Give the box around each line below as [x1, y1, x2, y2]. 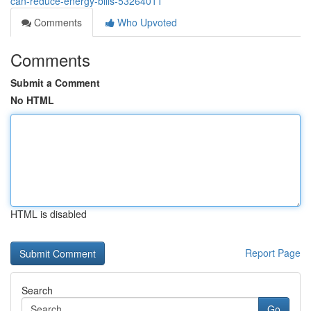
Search [22, 283, 53, 297]
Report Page [245, 246, 301, 260]
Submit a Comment [10, 76, 100, 90]
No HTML [10, 93, 54, 107]
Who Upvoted [115, 15, 177, 29]
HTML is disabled [10, 207, 87, 221]
